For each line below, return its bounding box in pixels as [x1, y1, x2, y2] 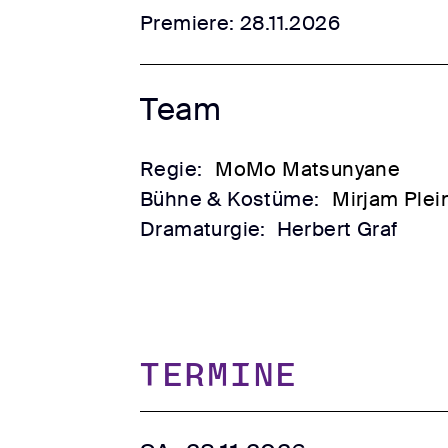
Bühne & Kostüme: [140, 186, 325, 213]
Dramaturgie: [140, 216, 272, 243]
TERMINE [140, 362, 299, 394]
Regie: [140, 156, 208, 183]
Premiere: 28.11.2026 [140, 10, 340, 37]
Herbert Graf [276, 216, 398, 243]
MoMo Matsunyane [215, 156, 401, 183]
